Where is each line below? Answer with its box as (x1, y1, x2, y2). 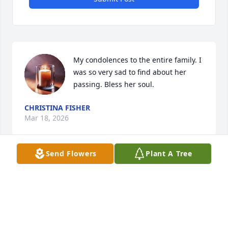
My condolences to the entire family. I (73, 55, 202, 65)
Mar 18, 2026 (24, 113, 69, 123)
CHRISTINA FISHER (24, 103, 90, 113)
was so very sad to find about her (73, 67, 186, 77)
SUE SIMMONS (73, 187, 124, 197)
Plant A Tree (146, 149, 192, 158)
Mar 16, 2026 (73, 197, 118, 208)
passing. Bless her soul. (73, 79, 154, 90)
